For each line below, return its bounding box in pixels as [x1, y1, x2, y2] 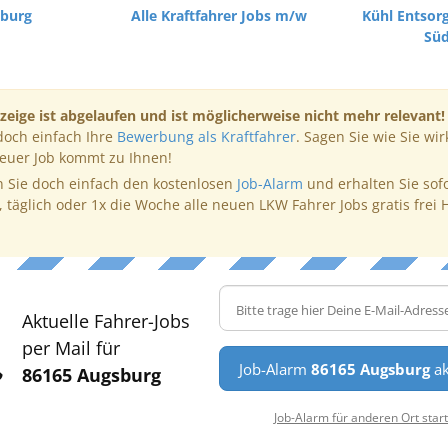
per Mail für [21, 336, 120, 360]
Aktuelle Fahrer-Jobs [21, 309, 190, 333]
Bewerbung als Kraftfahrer [116, 127, 296, 146]
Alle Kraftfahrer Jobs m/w [130, 6, 307, 25]
